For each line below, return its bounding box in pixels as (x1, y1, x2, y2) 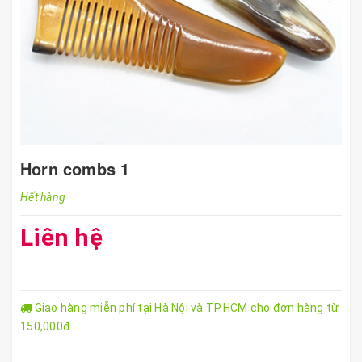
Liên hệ (20, 223, 103, 251)
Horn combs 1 (20, 158, 130, 180)
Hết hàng (20, 191, 65, 204)
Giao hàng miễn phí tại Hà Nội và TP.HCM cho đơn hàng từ (32, 301, 339, 314)
